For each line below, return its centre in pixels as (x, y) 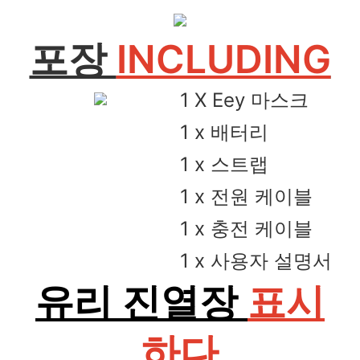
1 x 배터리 (224, 132)
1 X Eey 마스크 (244, 100)
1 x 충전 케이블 (246, 228)
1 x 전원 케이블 (246, 196)
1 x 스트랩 (224, 164)
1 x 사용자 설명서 (256, 260)
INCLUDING (223, 59)
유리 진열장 (141, 301)
